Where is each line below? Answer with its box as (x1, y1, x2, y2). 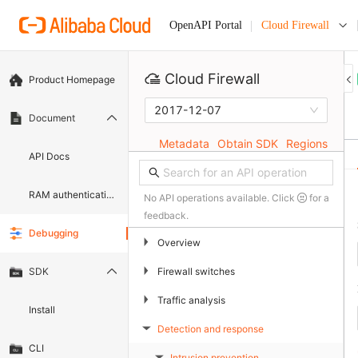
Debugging (29, 227, 78, 240)
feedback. (144, 209, 189, 221)
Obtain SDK (217, 137, 278, 150)
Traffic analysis (157, 293, 225, 306)
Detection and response (157, 322, 264, 335)
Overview (157, 236, 201, 249)
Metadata (159, 137, 209, 150)
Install (29, 304, 55, 316)
